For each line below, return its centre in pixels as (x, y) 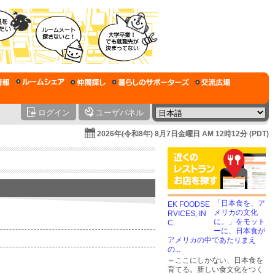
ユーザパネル (120, 113)
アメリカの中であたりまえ (212, 240)
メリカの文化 (236, 212)
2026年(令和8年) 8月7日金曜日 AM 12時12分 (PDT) (183, 134)
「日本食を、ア (239, 203)
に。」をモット (239, 222)
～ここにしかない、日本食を (215, 260)
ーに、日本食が (239, 231)
